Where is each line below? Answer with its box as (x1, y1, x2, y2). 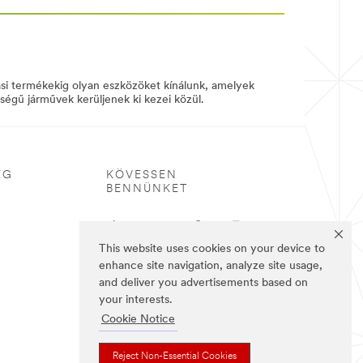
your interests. (99, 294, 173, 307)
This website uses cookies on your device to (99, 243, 325, 256)
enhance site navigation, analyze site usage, (99, 260, 322, 273)
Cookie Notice (100, 314, 175, 327)
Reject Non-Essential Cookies (113, 351, 237, 361)
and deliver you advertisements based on (99, 277, 308, 290)
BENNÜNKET (106, 183, 188, 196)
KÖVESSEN (106, 169, 177, 182)
